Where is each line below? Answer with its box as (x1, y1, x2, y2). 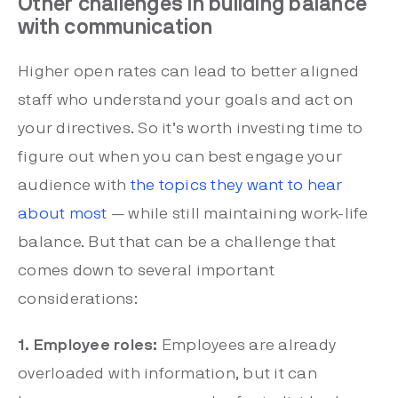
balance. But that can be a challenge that (18, 234, 337, 251)
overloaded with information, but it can (18, 365, 317, 382)
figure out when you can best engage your (18, 148, 342, 165)
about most (18, 205, 107, 222)
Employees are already (161, 337, 336, 354)
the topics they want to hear (130, 177, 343, 194)
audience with (18, 177, 127, 194)
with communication (18, 16, 213, 38)
